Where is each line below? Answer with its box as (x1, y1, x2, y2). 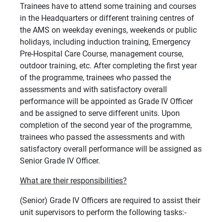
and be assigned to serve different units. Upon (20, 109, 180, 118)
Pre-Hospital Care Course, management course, (20, 49, 183, 59)
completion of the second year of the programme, (20, 120, 192, 130)
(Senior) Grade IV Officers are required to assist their (20, 196, 200, 206)
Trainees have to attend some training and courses (20, 1, 196, 11)
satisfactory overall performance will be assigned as (20, 144, 202, 154)
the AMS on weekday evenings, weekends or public (20, 25, 197, 35)
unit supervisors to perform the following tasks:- (20, 208, 186, 218)
